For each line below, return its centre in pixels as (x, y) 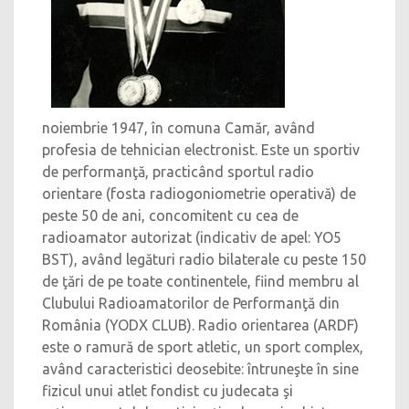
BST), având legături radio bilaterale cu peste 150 (204, 259)
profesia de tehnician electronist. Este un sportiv (201, 150)
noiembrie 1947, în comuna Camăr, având (178, 128)
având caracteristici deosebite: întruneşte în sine (200, 369)
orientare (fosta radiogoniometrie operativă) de (199, 194)
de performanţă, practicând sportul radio (178, 172)
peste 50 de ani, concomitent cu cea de (170, 215)
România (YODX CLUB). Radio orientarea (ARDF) (200, 325)
